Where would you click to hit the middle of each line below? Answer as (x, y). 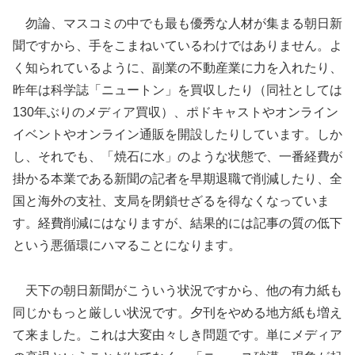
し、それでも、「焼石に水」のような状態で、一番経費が (177, 156)
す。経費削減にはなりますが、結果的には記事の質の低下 (177, 223)
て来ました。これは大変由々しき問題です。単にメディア (177, 334)
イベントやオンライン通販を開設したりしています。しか (177, 134)
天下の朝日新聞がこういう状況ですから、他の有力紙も (177, 290)
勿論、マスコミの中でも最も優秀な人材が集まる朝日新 (177, 23)
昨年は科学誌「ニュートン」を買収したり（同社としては (177, 90)
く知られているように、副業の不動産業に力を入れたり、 (177, 67)
